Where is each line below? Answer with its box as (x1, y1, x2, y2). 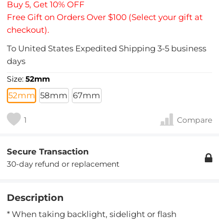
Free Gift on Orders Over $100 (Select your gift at (7, 12, 203, 22)
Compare (176, 115, 212, 125)
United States (18, 44, 74, 54)
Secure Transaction (7, 147, 89, 157)
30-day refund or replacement (7, 159, 120, 169)
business (169, 44, 207, 54)
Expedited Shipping (73, 44, 158, 54)
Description (7, 192, 64, 203)
